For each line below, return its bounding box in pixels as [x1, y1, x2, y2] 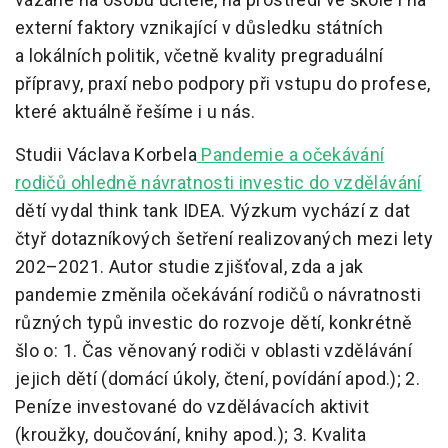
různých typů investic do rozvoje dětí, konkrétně [15, 312, 413, 334]
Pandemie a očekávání [201, 144, 385, 166]
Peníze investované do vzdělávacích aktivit [15, 396, 370, 418]
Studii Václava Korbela [15, 144, 197, 166]
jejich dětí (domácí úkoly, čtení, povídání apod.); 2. [15, 368, 421, 390]
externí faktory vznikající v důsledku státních [15, 17, 384, 39]
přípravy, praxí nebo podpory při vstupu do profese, [15, 73, 431, 95]
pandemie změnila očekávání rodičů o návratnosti [15, 284, 421, 306]
